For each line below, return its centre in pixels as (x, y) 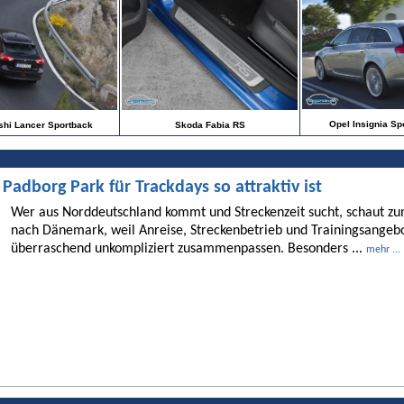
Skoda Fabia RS (210, 125)
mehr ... (383, 249)
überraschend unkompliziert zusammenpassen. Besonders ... (188, 248)
